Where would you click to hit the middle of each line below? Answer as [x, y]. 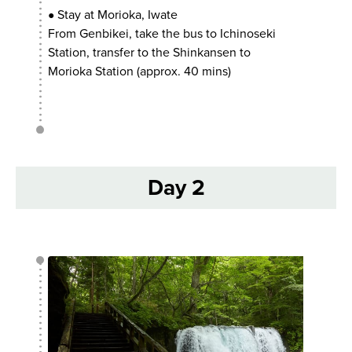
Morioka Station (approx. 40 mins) [140, 71]
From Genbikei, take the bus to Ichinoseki [162, 33]
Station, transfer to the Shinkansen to [150, 52]
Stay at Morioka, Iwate [116, 15]
